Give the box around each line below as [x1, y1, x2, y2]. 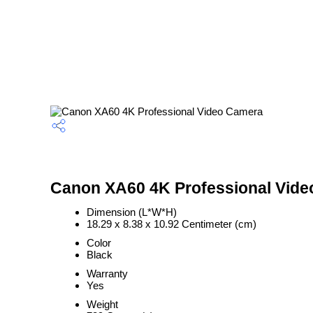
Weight [87, 298, 118, 310]
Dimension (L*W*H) [87, 206, 177, 218]
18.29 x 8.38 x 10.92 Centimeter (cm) [87, 218, 256, 230]
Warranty [87, 268, 128, 279]
